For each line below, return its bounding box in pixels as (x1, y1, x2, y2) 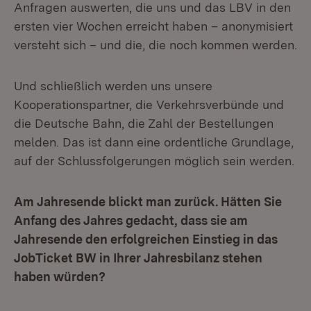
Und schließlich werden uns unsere (14, 78, 212, 93)
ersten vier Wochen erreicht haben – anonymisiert (14, 19, 293, 33)
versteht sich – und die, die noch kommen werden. (14, 37, 297, 52)
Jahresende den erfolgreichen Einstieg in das (14, 232, 278, 246)
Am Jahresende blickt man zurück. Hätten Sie (14, 194, 282, 209)
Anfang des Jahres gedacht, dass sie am (14, 213, 248, 228)
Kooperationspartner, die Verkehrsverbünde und (14, 97, 284, 112)
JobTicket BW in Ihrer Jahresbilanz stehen (14, 251, 262, 265)
